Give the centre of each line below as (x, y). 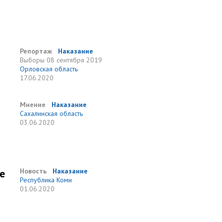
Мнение (33, 105)
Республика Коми (46, 180)
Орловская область (49, 69)
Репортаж (36, 51)
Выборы (32, 60)
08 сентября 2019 (75, 60)
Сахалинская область (52, 113)
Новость (33, 171)
